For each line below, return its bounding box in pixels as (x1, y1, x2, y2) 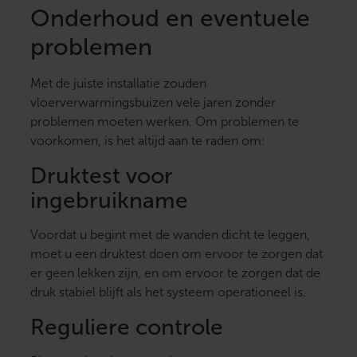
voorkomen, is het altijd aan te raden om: (30, 134, 265, 148)
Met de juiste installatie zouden (30, 76, 206, 91)
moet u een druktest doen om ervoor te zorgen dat (30, 247, 323, 261)
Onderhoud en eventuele (30, 5, 310, 32)
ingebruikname (30, 188, 188, 214)
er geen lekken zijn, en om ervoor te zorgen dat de (30, 266, 320, 280)
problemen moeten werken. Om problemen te (30, 115, 299, 129)
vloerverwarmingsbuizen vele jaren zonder (30, 96, 276, 110)
